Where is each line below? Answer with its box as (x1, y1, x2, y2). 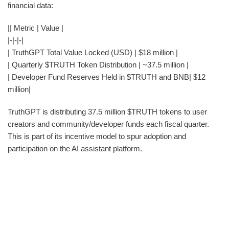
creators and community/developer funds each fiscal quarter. (8, 119, 209, 128)
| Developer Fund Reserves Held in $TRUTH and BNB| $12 (8, 72, 205, 81)
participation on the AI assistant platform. (8, 144, 142, 153)
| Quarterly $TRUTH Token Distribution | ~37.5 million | (8, 60, 189, 69)
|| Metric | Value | (8, 23, 63, 32)
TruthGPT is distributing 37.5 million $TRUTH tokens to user (8, 107, 207, 116)
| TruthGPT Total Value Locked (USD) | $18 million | (8, 48, 178, 57)
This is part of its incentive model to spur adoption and (8, 131, 186, 141)
